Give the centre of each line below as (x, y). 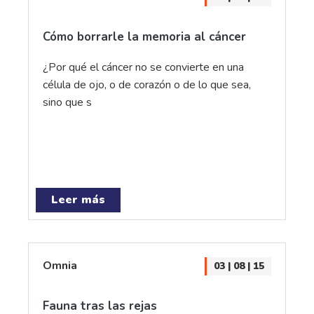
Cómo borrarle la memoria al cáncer (144, 37)
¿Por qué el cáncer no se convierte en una (143, 67)
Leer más (78, 200)
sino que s (67, 102)
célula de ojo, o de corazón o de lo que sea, (147, 85)
